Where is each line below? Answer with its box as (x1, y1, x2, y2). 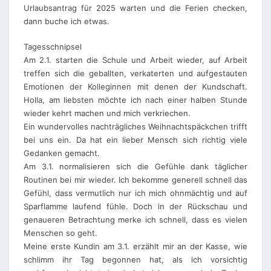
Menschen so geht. (24, 227, 97, 238)
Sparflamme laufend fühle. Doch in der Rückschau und (24, 201, 247, 211)
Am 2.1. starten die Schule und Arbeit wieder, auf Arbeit (24, 54, 247, 65)
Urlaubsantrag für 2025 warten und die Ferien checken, (24, 3, 247, 13)
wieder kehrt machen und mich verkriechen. (24, 108, 191, 118)
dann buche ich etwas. (24, 16, 109, 26)
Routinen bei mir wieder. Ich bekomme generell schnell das (24, 174, 247, 184)
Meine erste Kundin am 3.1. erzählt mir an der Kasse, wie (24, 241, 247, 251)
